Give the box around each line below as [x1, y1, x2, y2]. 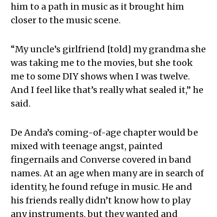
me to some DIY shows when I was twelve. [11, 70, 190, 82]
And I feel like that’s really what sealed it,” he [11, 84, 204, 95]
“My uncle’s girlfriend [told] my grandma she [11, 43, 206, 55]
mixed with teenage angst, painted [11, 140, 163, 152]
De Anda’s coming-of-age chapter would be [11, 126, 199, 138]
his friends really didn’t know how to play [11, 194, 191, 206]
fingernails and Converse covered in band [11, 154, 192, 165]
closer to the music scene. [11, 14, 123, 26]
